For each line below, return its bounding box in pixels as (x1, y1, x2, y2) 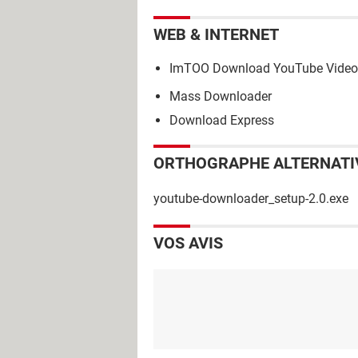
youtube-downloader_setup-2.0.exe (153, 190, 348, 206)
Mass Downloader (169, 88, 272, 104)
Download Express (169, 112, 274, 128)
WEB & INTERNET (153, 24, 279, 44)
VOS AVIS (153, 233, 223, 253)
